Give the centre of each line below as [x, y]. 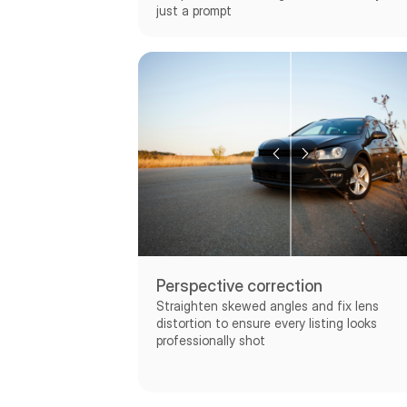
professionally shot [211, 340]
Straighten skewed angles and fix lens [268, 305]
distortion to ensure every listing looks [267, 323]
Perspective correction [239, 285]
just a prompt [194, 11]
